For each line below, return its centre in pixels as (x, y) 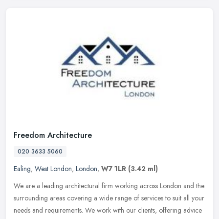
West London (53, 168)
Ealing (22, 168)
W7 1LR (114, 168)
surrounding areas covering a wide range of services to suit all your (109, 198)
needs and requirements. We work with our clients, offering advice (108, 210)
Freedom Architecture (53, 135)
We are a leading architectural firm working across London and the (109, 186)
